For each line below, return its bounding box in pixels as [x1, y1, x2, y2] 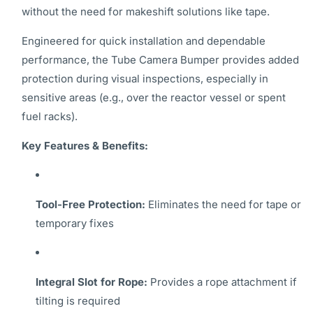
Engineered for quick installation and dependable [22, 34, 265, 48]
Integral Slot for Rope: [36, 275, 147, 289]
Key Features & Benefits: [22, 139, 148, 152]
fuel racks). [22, 110, 78, 123]
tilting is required [36, 294, 120, 307]
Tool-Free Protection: [36, 198, 145, 211]
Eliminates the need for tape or [145, 198, 301, 211]
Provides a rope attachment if [147, 275, 297, 289]
